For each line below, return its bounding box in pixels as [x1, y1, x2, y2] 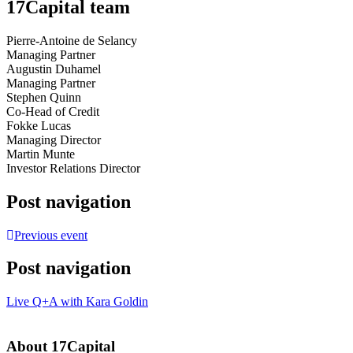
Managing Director [6, 132, 101, 147]
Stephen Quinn [6, 90, 81, 104]
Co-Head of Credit [6, 104, 99, 118]
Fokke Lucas [6, 118, 71, 132]
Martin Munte [6, 147, 75, 161]
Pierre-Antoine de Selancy [6, 33, 137, 47]
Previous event [14, 228, 87, 242]
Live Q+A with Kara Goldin [6, 295, 148, 309]
